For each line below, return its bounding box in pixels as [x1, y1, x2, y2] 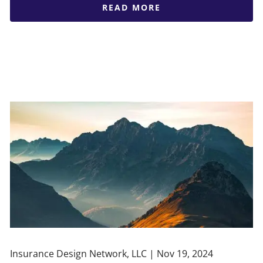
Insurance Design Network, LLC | [10, 247, 157, 260]
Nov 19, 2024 [157, 247, 214, 260]
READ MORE [102, 1, 161, 13]
